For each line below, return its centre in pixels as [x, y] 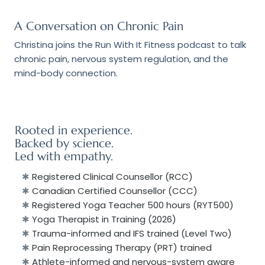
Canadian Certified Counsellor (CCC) [116, 190]
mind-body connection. [66, 73]
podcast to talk [211, 44]
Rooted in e [46, 131]
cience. [95, 144]
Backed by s [46, 144]
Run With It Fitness [136, 44]
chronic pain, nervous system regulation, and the [121, 59]
